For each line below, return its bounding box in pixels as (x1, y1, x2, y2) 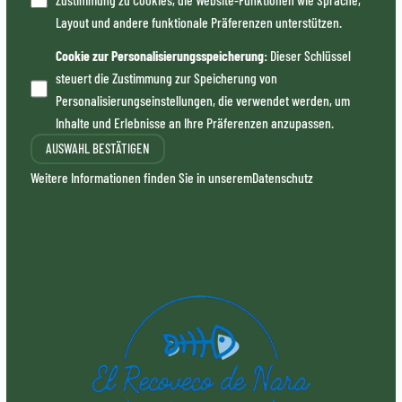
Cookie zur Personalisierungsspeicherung (56, 46, 265, 64)
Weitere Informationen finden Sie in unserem (30, 168, 252, 186)
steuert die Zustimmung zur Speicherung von (56, 68, 278, 86)
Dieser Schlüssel (270, 46, 352, 64)
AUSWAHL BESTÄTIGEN (45, 140, 150, 157)
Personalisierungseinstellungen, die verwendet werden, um (56, 91, 351, 109)
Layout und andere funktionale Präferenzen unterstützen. (56, 13, 343, 31)
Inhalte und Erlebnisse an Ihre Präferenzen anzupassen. (56, 113, 335, 131)
